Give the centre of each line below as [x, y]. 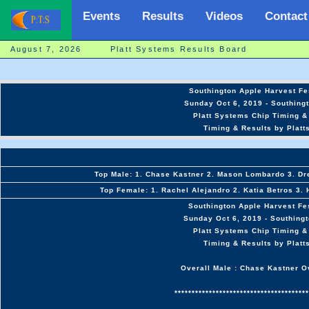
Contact [286, 16]
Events [101, 16]
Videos [224, 16]
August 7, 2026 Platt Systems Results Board [129, 49]
